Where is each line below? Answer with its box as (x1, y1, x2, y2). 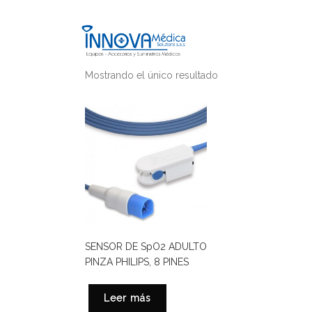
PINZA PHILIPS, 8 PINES (85, 256, 189, 268)
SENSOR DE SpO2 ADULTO (85, 241, 207, 253)
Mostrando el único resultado (85, 70, 218, 81)
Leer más (104, 292, 151, 304)
